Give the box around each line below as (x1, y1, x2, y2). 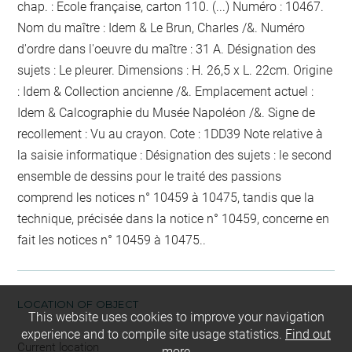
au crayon (108, 126, 164, 141)
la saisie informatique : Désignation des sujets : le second (17, 147, 332, 163)
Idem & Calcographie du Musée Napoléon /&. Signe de (17, 104, 316, 120)
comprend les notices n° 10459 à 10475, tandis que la (17, 189, 315, 205)
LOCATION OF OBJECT (17, 297, 139, 310)
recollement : (17, 126, 91, 141)
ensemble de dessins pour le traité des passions (17, 168, 282, 184)
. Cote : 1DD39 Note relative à (163, 126, 324, 141)
